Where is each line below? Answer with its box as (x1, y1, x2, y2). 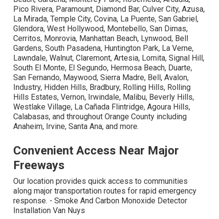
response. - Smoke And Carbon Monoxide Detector (13, 196, 187, 206)
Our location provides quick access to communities (13, 176, 188, 186)
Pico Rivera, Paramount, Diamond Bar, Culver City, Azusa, (13, 4, 205, 14)
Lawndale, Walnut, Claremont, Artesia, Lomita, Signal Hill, (13, 53, 204, 63)
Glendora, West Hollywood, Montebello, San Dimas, (13, 24, 188, 34)
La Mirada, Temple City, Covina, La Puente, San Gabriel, (13, 14, 198, 24)
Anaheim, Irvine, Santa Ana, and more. (13, 122, 139, 131)
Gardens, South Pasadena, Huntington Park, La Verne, (13, 44, 194, 53)
